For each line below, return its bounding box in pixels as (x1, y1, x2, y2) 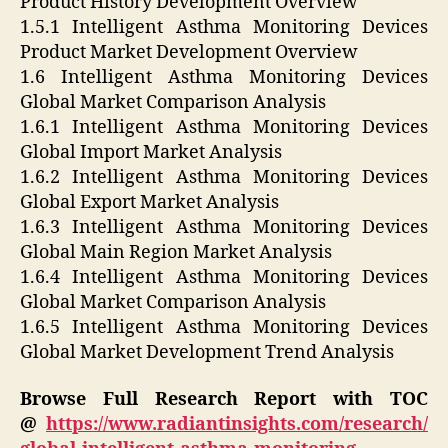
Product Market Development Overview (20, 40, 358, 64)
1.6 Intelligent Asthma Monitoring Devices (20, 65, 428, 89)
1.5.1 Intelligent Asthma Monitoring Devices (20, 15, 428, 39)
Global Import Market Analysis (20, 140, 282, 164)
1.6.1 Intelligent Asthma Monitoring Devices (20, 115, 428, 139)
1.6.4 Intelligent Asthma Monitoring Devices (20, 265, 428, 289)
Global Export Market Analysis (20, 190, 279, 214)
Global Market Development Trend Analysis (20, 340, 394, 364)
